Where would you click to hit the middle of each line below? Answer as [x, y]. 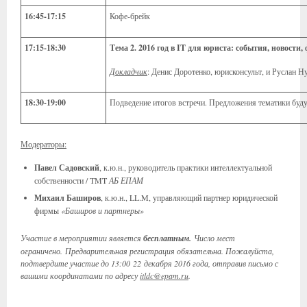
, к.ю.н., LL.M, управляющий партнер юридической [189, 197]
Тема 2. [124, 48]
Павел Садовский [67, 168]
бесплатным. [168, 238]
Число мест [214, 238]
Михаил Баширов [67, 198]
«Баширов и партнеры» [102, 210]
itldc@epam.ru [164, 275]
